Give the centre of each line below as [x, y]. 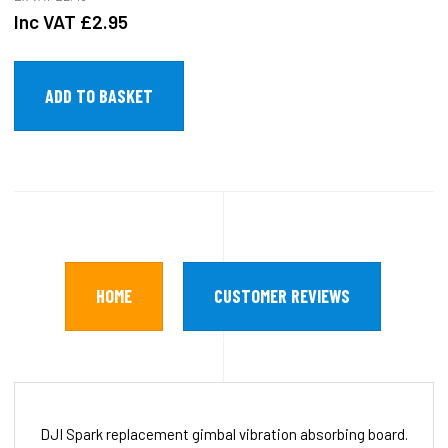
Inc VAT [47, 21]
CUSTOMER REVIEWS [282, 295]
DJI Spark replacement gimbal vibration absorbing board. [224, 433]
